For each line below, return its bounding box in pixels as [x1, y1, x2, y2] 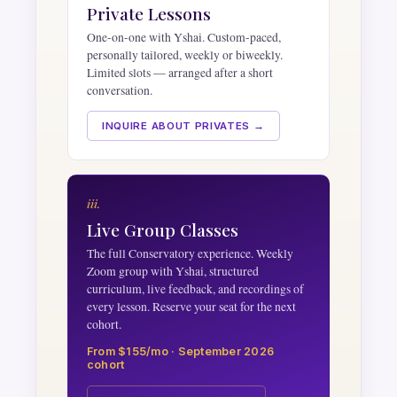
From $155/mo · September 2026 [86, 344, 275, 358]
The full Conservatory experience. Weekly [86, 245, 293, 261]
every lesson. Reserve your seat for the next [86, 298, 296, 315]
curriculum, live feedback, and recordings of [86, 280, 304, 297]
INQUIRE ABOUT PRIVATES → [101, 120, 265, 133]
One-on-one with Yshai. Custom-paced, [86, 28, 281, 46]
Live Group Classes [86, 217, 238, 241]
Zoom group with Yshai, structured [86, 262, 259, 279]
